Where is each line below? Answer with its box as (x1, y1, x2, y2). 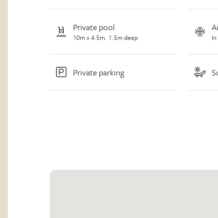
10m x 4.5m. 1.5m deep (73, 32, 138, 42)
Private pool (73, 20, 115, 33)
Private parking (73, 66, 124, 78)
